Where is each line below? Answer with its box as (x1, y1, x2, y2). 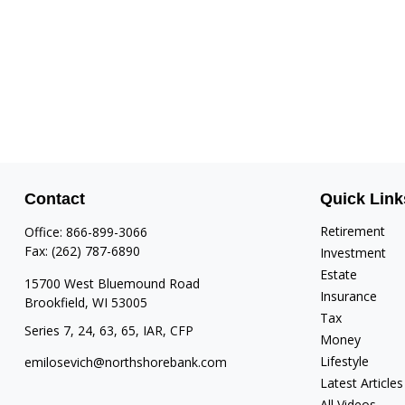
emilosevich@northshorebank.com (24, 353, 227, 371)
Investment (320, 244, 387, 261)
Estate (320, 266, 358, 283)
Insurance (320, 287, 378, 305)
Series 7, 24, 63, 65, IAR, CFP (24, 322, 193, 339)
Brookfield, (24, 294, 89, 311)
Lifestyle (320, 353, 370, 370)
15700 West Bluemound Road (24, 275, 200, 292)
